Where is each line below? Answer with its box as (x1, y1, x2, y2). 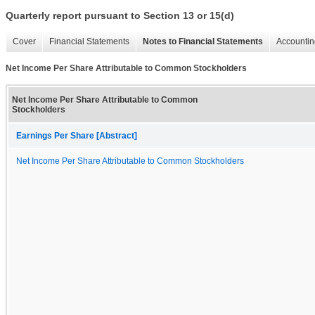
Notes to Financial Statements (143, 37, 263, 47)
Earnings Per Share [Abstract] (16, 131, 137, 140)
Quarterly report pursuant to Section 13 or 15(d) (6, 10, 234, 22)
